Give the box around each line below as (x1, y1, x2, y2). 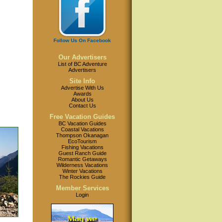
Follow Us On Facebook (54, 38, 111, 43)
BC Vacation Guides (58, 120, 107, 126)
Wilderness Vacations (56, 162, 108, 168)
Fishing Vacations (61, 144, 104, 150)
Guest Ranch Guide (58, 150, 107, 156)
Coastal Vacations (60, 126, 104, 132)
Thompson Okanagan (56, 132, 109, 138)
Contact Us (68, 103, 96, 109)
